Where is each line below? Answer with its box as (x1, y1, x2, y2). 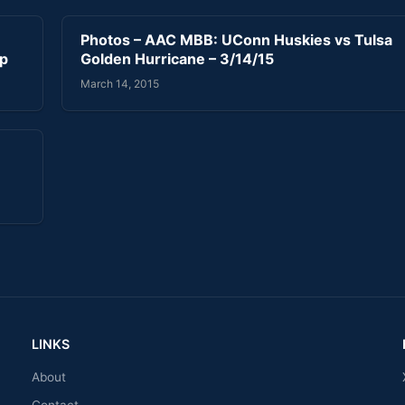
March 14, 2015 (80, 76, 159, 90)
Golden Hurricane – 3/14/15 (80, 50, 274, 69)
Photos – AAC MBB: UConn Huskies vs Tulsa (80, 31, 392, 50)
